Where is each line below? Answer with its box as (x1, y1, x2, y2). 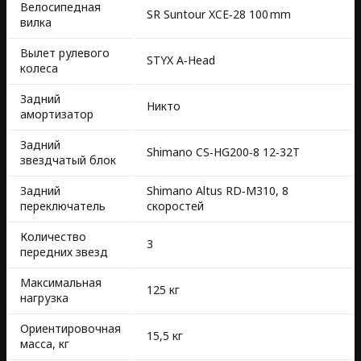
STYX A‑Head (147, 52, 215, 68)
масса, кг (20, 336, 69, 352)
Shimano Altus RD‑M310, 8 (147, 183, 288, 199)
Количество (20, 229, 86, 245)
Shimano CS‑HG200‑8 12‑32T (147, 144, 300, 160)
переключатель (20, 198, 106, 214)
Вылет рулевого (20, 45, 110, 61)
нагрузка (20, 290, 68, 306)
